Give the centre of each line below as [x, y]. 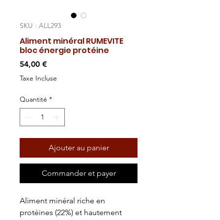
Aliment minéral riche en [62, 201]
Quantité [33, 99]
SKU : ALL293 [40, 26]
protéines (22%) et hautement [71, 212]
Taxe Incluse [38, 78]
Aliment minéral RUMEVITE [71, 41]
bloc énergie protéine [64, 50]
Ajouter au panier [79, 148]
